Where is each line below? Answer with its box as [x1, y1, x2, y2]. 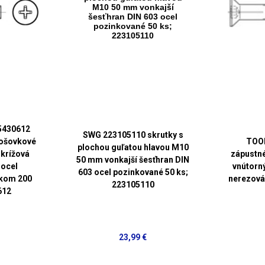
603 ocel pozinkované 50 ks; [77, 167, 188, 177]
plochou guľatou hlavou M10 [77, 143, 189, 153]
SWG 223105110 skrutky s [82, 130, 183, 140]
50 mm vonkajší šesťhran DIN [76, 155, 190, 165]
